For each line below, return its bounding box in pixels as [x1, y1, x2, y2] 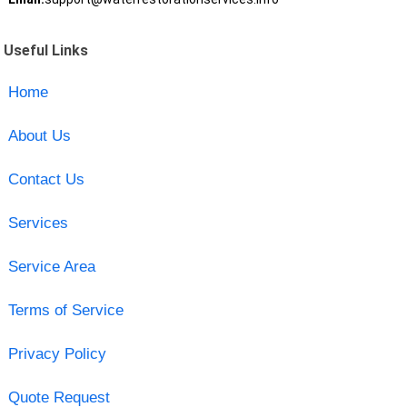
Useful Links [4, 41, 89, 59]
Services [7, 213, 68, 232]
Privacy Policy [7, 344, 106, 362]
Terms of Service [7, 301, 124, 319]
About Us [7, 126, 71, 144]
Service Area [7, 257, 95, 275]
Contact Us [7, 170, 84, 188]
